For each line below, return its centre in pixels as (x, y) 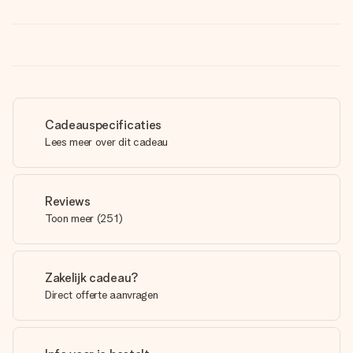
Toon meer (70, 218)
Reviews (68, 201)
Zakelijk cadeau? (92, 277)
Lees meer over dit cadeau (106, 141)
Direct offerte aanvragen (102, 294)
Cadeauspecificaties (103, 124)
